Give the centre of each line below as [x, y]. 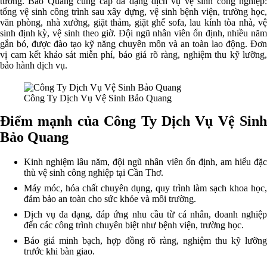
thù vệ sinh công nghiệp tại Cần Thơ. [94, 173]
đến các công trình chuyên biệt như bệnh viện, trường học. [134, 225]
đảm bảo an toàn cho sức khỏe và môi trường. [110, 199]
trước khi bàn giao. [59, 252]
